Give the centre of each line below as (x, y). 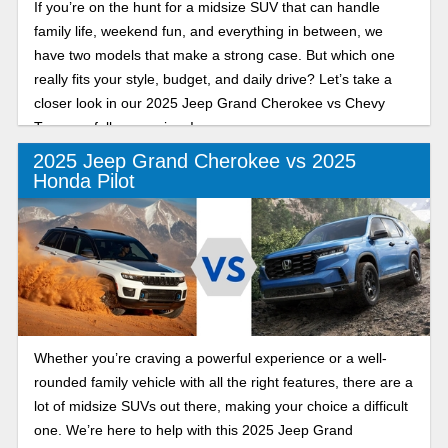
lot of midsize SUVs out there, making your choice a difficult (220, 405)
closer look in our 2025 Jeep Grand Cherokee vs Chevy (209, 103)
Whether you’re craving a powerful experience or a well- (210, 357)
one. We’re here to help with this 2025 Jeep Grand (193, 429)
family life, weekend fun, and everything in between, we (208, 31)
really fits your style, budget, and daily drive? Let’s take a (212, 79)
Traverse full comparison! (113, 127)
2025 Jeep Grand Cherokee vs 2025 (194, 160)
